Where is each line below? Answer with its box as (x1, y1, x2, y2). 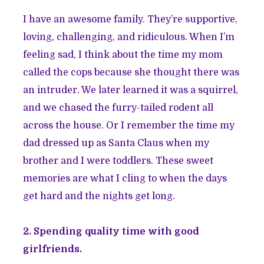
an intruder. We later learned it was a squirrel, (23, 85, 239, 96)
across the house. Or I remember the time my (23, 120, 235, 131)
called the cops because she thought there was (23, 67, 240, 78)
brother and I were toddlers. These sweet (23, 156, 214, 167)
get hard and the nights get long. (23, 191, 176, 202)
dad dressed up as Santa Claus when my (23, 138, 210, 149)
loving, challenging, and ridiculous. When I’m (23, 32, 235, 43)
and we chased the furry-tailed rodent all (23, 103, 214, 114)
